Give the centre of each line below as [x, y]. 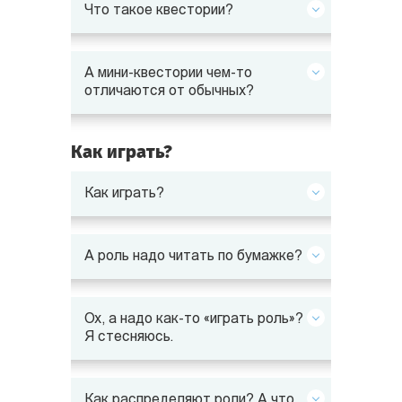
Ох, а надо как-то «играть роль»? [194, 319]
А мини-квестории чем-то [168, 74]
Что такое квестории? [159, 11]
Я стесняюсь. [129, 337]
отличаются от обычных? [169, 92]
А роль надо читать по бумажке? [193, 257]
